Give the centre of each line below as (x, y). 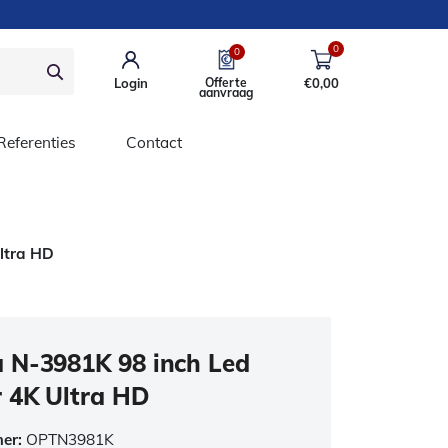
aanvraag (226, 92)
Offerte (226, 82)
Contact (154, 142)
